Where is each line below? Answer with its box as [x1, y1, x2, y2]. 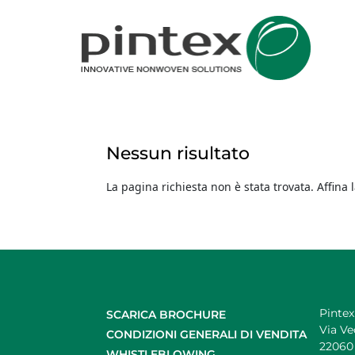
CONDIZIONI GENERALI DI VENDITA [106, 327, 307, 342]
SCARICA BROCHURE [106, 307, 227, 323]
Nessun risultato [106, 142, 250, 164]
